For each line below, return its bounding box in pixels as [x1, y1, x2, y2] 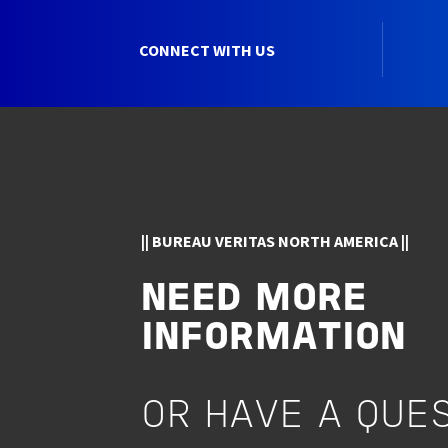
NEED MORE [141, 283, 368, 318]
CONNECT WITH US [138, 39, 275, 60]
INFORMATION [141, 322, 406, 357]
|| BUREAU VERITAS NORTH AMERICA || [141, 231, 410, 251]
